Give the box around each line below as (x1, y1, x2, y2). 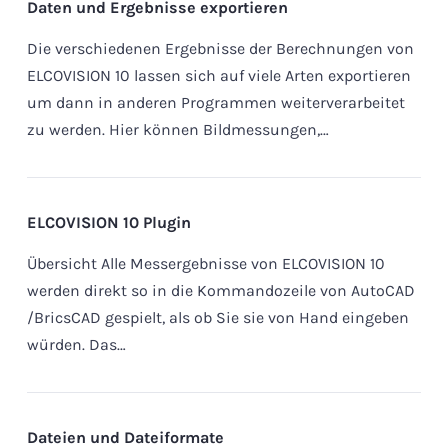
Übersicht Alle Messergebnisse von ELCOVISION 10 (26, 254, 385, 274)
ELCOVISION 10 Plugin (26, 213, 191, 233)
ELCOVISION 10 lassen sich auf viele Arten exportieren (26, 66, 411, 86)
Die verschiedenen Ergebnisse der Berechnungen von (26, 39, 414, 59)
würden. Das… (26, 335, 126, 355)
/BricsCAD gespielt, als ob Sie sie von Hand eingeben (26, 308, 409, 328)
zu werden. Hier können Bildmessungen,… (26, 120, 329, 140)
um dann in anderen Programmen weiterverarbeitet (26, 93, 405, 113)
